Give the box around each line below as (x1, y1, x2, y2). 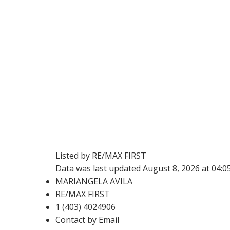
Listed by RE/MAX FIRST (55, 149, 146, 161)
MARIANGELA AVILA (55, 175, 132, 187)
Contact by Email (55, 214, 119, 225)
